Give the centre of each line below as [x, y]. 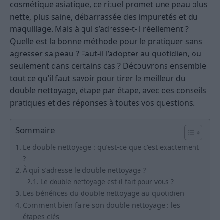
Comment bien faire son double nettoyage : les [101, 205]
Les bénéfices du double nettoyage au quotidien [103, 193]
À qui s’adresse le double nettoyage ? [84, 170]
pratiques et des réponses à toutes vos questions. [102, 103]
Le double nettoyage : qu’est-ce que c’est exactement [110, 147]
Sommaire [35, 130]
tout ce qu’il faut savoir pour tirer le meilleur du [98, 78]
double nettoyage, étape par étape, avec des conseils [108, 91]
